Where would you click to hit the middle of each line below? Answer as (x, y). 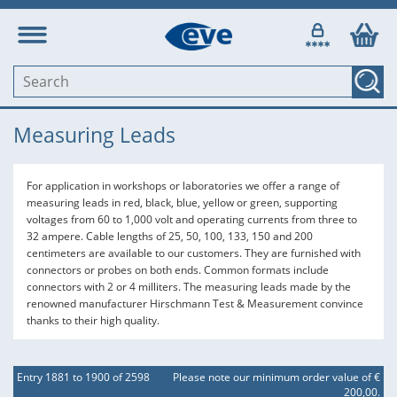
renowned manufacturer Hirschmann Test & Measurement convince (195, 304)
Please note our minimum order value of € (276, 377)
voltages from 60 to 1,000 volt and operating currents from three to (192, 219)
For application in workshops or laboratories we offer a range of (183, 186)
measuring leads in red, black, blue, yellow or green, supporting (182, 202)
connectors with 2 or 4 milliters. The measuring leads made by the (189, 287)
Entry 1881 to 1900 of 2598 (83, 377)
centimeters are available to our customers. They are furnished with (194, 253)
